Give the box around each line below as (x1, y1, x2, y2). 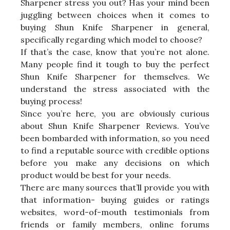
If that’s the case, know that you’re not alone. (21, 47, 209, 57)
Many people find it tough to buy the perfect (21, 59, 209, 70)
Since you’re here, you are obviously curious (21, 108, 209, 119)
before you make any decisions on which (21, 158, 209, 168)
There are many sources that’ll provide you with (21, 182, 209, 193)
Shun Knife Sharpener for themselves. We (21, 71, 209, 82)
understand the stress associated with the (21, 84, 209, 94)
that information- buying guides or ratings (21, 195, 209, 205)
